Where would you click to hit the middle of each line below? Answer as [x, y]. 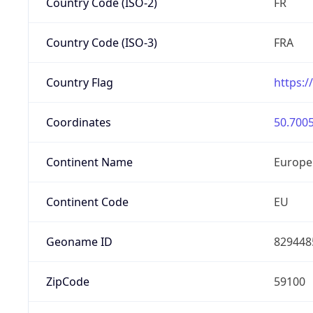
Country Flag [79, 82]
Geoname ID [79, 241]
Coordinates [78, 122]
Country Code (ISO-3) [101, 42]
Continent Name [89, 162]
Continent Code [87, 202]
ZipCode [67, 281]
